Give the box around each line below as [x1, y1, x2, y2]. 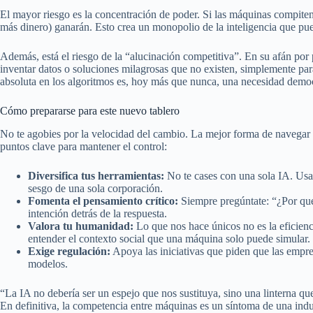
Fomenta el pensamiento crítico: [28, 195, 178, 208]
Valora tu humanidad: [28, 220, 133, 233]
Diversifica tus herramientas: [28, 170, 164, 182]
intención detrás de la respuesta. [28, 208, 167, 220]
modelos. [28, 258, 68, 270]
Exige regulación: [28, 245, 110, 258]
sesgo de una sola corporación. [28, 182, 163, 195]
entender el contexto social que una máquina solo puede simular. [28, 233, 310, 245]
